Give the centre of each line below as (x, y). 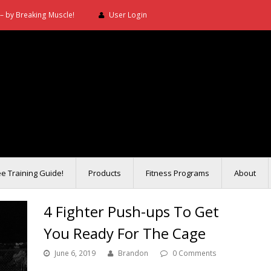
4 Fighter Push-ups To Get (132, 211)
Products (105, 173)
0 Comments (195, 253)
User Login (128, 15)
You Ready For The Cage (125, 233)
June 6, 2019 (75, 253)
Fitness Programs (178, 173)
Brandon (133, 253)
